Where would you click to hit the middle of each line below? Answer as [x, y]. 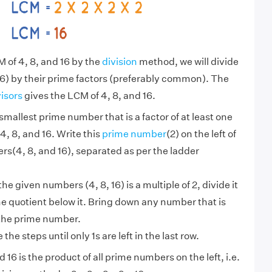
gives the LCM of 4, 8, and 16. [89, 95]
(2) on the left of [201, 134]
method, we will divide [188, 61]
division [119, 61]
